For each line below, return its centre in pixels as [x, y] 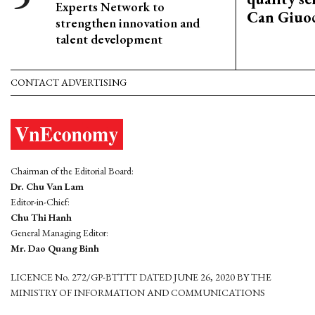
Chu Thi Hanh [41, 217]
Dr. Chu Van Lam [47, 186]
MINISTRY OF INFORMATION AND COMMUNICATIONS [138, 292]
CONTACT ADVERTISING [69, 82]
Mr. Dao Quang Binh [55, 248]
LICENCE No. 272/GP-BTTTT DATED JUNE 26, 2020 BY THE [141, 277]
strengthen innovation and [128, 22]
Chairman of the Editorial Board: [72, 171]
